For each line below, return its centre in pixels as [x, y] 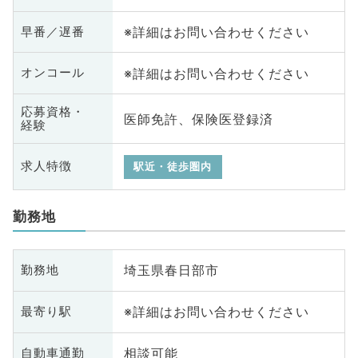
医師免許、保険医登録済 [198, 119]
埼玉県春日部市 [171, 270]
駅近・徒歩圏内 [173, 166]
